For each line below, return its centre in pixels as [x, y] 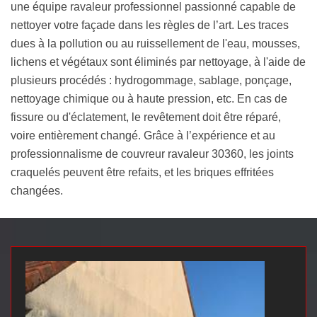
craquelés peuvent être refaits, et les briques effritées [142, 173]
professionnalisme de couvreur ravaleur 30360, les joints [152, 154]
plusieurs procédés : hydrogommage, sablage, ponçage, [151, 81]
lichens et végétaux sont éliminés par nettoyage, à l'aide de [158, 62]
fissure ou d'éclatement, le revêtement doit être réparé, [146, 117]
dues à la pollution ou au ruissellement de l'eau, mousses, [155, 44]
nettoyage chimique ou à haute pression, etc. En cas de [149, 99]
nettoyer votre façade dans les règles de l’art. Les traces [150, 25]
